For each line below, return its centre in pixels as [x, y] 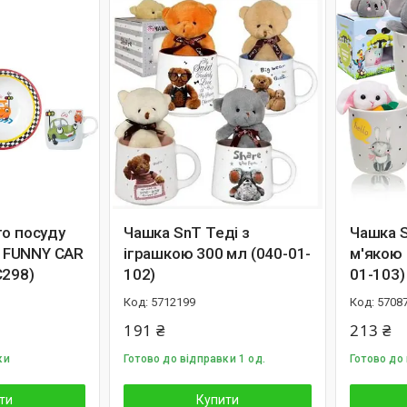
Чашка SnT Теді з [187, 233]
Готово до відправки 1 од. [194, 359]
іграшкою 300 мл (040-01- [218, 253]
